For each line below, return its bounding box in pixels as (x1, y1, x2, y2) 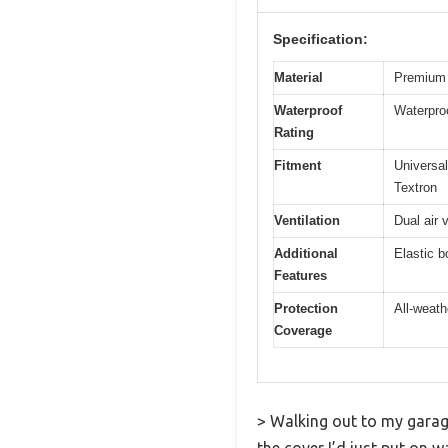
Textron (394, 179, 437, 195)
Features (274, 267, 327, 283)
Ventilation (274, 212, 340, 228)
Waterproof (274, 102, 342, 118)
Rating (274, 124, 314, 140)
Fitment (274, 157, 321, 173)
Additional (274, 245, 338, 261)
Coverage (274, 322, 332, 338)
